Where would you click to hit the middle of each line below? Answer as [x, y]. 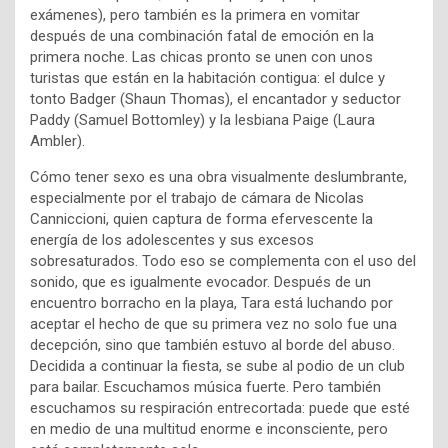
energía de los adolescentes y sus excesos [172, 240]
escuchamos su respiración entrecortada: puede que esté [220, 408]
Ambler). [57, 141]
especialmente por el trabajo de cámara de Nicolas [197, 198]
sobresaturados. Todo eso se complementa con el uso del [223, 261]
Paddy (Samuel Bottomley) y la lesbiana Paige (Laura [202, 120]
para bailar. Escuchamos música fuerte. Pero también [205, 387]
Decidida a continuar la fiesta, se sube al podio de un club [217, 366]
